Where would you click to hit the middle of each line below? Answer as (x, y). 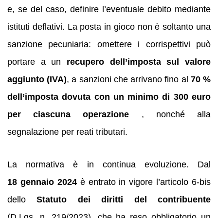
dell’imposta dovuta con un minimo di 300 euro (109, 97)
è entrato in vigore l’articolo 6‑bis (144, 182)
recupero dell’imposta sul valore (139, 62)
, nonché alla (170, 115)
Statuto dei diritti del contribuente (124, 199)
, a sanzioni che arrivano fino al (129, 80)
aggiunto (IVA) (37, 80)
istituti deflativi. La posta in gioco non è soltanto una (109, 27)
